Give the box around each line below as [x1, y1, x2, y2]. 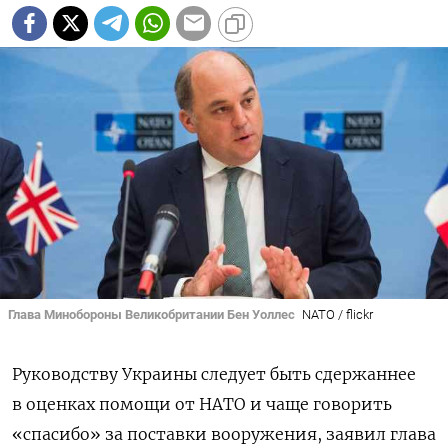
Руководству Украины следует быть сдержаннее [12, 364, 416, 385]
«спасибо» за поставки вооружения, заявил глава [12, 424, 436, 445]
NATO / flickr [301, 306, 373, 322]
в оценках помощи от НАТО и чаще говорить [12, 394, 392, 415]
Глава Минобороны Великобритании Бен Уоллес [8, 306, 295, 322]
